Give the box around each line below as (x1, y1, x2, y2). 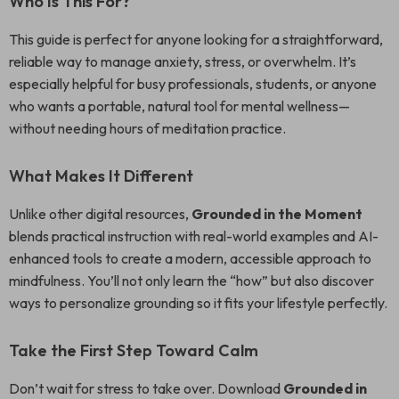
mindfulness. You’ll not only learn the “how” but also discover (9, 272, 374, 289)
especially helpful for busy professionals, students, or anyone (9, 75, 377, 93)
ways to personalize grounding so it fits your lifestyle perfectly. (9, 294, 387, 312)
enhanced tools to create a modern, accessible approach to (9, 249, 371, 267)
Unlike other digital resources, (9, 205, 191, 223)
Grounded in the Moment (191, 205, 362, 223)
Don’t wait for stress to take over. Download (9, 379, 283, 397)
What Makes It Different (9, 166, 193, 186)
